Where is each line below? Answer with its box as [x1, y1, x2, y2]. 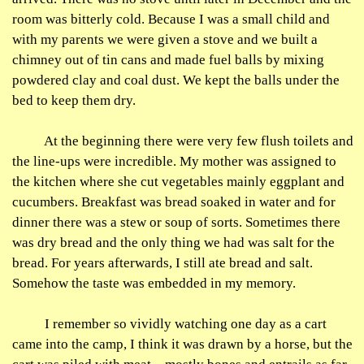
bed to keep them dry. [12, 93, 136, 108]
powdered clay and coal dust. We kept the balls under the [12, 72, 340, 88]
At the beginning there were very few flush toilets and [44, 133, 353, 149]
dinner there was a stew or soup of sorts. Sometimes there [12, 214, 340, 230]
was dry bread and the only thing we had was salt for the [12, 235, 335, 250]
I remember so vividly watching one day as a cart [45, 316, 327, 331]
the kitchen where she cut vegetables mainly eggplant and [12, 174, 344, 189]
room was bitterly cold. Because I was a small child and [12, 11, 330, 27]
